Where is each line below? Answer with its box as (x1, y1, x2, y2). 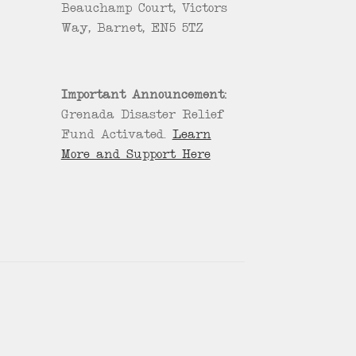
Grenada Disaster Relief (60, 110, 224, 123)
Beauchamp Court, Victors (60, 3, 227, 17)
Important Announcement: (60, 90, 226, 103)
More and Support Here (60, 149, 211, 163)
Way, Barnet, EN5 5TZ (60, 23, 203, 37)
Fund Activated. (60, 130, 172, 143)
